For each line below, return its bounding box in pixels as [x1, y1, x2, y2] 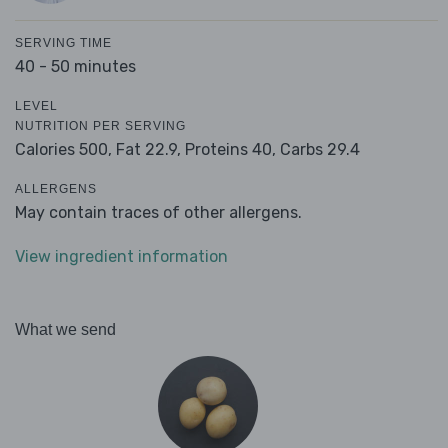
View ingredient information [15, 247, 228, 267]
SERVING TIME [15, 36, 112, 51]
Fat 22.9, [116, 140, 181, 160]
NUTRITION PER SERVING [15, 119, 186, 134]
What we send [15, 321, 116, 339]
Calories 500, [15, 140, 116, 160]
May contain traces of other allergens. [15, 203, 302, 223]
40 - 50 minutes [15, 57, 136, 77]
